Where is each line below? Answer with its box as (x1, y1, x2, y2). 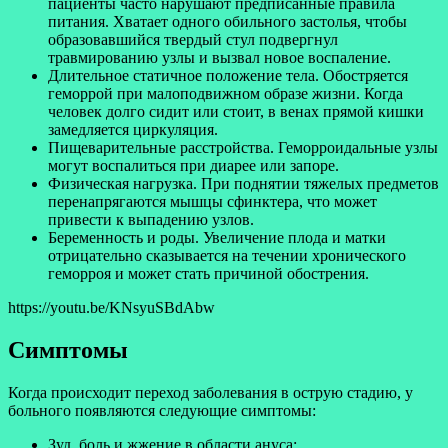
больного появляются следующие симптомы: (8, 401, 316, 419)
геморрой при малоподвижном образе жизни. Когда (48, 85, 403, 103)
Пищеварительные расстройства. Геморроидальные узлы (48, 139, 438, 157)
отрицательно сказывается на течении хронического (48, 247, 406, 265)
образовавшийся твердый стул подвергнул (48, 31, 338, 49)
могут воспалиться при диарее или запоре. (48, 157, 339, 175)
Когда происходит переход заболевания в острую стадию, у (8, 383, 413, 401)
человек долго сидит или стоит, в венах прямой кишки (48, 103, 424, 121)
